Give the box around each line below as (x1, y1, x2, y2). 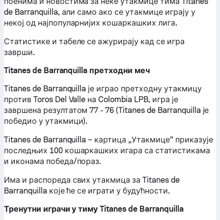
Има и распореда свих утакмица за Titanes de (4, 175, 180, 185)
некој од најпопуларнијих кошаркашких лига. (4, 18, 177, 27)
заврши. (4, 48, 35, 57)
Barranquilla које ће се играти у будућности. (4, 186, 170, 195)
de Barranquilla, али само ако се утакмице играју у (4, 7, 195, 17)
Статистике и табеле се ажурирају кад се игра (4, 37, 185, 46)
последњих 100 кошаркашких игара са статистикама (4, 146, 210, 155)
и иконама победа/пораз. (4, 157, 102, 166)
